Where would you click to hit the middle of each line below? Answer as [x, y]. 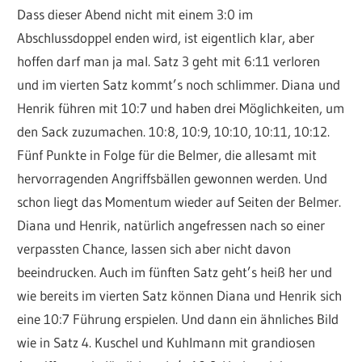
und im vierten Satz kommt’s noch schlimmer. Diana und [179, 84]
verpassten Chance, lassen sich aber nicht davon [154, 248]
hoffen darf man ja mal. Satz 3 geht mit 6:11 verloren [169, 61]
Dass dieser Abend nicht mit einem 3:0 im [135, 14]
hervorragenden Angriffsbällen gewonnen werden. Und [173, 178]
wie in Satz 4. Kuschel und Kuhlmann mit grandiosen [166, 342]
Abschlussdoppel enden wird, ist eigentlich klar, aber [166, 37]
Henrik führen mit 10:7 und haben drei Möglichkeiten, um [181, 107]
